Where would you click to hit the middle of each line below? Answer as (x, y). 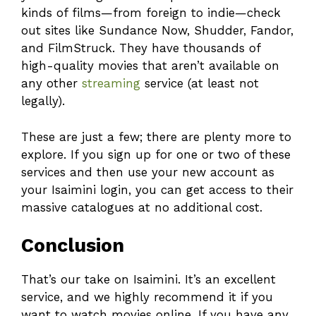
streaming (111, 84)
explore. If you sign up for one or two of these (156, 154)
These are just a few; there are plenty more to (156, 136)
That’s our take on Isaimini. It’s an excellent (148, 280)
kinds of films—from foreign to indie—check (151, 13)
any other (51, 84)
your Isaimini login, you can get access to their (157, 189)
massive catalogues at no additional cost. (142, 207)
